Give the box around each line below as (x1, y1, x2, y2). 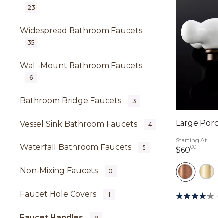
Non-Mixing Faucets (20, 166, 100, 175)
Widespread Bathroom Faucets (20, 26, 142, 35)
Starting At (176, 136, 207, 144)
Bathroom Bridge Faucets (20, 96, 123, 105)
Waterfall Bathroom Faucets (20, 143, 133, 152)
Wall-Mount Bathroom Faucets (20, 61, 142, 70)
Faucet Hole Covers (20, 189, 98, 199)
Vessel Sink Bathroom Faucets (20, 119, 139, 128)
